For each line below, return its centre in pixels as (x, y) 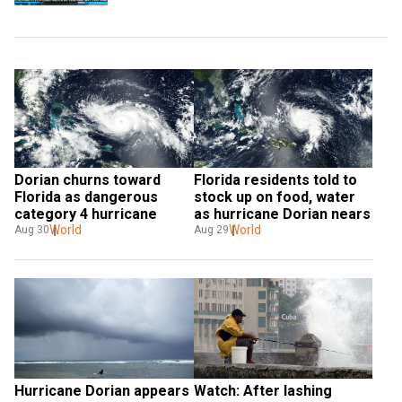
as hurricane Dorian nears (282, 214)
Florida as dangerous (86, 197)
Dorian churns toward (87, 180)
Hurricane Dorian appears (102, 390)
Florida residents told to (275, 180)
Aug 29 (211, 230)
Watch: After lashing (262, 390)
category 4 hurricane (86, 214)
